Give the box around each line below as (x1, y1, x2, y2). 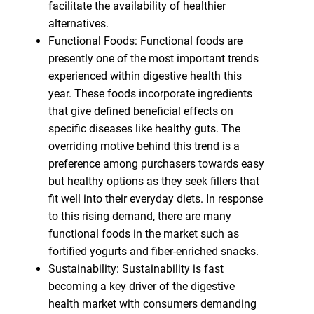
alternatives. (48, 17, 109, 30)
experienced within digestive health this (48, 69, 242, 83)
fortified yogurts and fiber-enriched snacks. (48, 245, 259, 258)
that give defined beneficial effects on (48, 104, 233, 118)
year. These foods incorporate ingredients (48, 87, 252, 100)
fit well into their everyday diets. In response (48, 192, 263, 205)
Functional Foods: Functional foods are (48, 34, 243, 48)
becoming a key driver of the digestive (48, 280, 235, 293)
